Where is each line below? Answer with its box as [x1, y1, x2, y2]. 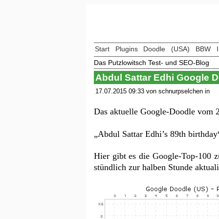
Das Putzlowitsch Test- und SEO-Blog [94, 58, 209, 66]
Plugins [115, 45, 138, 53]
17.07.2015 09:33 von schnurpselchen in [95, 87, 210, 95]
